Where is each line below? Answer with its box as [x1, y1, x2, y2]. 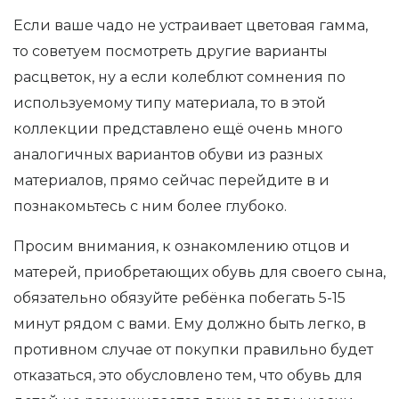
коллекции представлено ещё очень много [13, 119, 343, 137]
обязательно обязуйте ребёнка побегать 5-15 [13, 289, 346, 306]
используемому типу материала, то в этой [13, 94, 326, 111]
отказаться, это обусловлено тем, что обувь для [13, 366, 362, 384]
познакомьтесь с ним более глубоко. [13, 197, 287, 215]
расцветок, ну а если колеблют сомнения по [13, 68, 346, 85]
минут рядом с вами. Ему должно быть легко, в [13, 314, 366, 332]
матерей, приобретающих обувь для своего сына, [13, 263, 386, 281]
